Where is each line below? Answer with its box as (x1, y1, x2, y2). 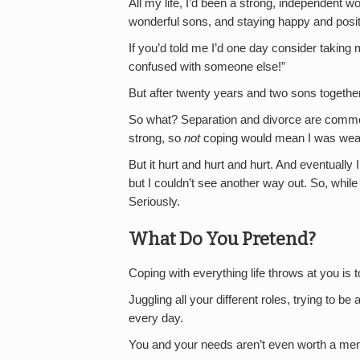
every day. (129, 311, 183, 325)
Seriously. (129, 195, 180, 208)
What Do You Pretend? (129, 228, 316, 250)
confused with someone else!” (129, 60, 285, 73)
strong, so (129, 132, 184, 145)
